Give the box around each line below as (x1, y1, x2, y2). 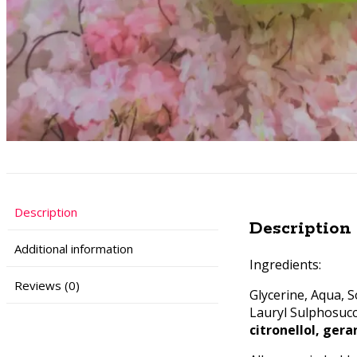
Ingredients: (249, 255, 322, 273)
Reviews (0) (14, 277, 80, 293)
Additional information (14, 240, 133, 257)
